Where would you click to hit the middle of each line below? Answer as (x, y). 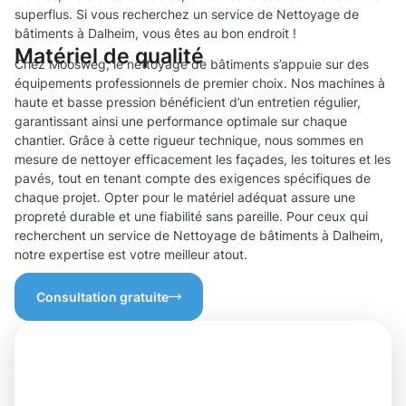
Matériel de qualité (109, 56)
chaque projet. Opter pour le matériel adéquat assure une (185, 198)
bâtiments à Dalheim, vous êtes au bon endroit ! (155, 34)
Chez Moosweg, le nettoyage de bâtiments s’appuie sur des (192, 64)
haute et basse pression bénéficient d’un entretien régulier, (188, 102)
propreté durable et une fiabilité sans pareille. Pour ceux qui (191, 217)
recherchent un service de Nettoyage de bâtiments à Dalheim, (199, 236)
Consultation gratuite (102, 297)
